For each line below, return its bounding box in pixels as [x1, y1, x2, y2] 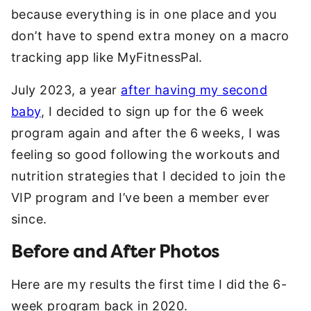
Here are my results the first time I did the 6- [11, 277, 287, 292]
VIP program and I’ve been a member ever [11, 190, 270, 205]
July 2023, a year [11, 83, 121, 97]
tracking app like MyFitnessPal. [11, 50, 203, 65]
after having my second [121, 83, 268, 97]
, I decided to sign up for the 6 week [40, 104, 264, 119]
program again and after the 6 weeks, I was [11, 126, 280, 140]
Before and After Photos [11, 239, 221, 264]
